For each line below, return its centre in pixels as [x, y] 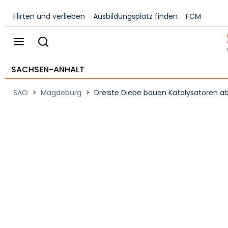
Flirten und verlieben [49, 16]
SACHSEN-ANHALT [48, 69]
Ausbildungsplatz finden [135, 16]
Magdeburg [61, 93]
